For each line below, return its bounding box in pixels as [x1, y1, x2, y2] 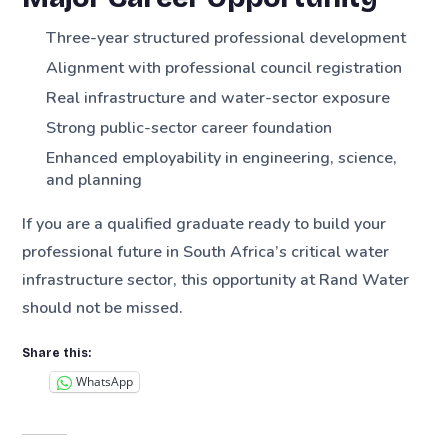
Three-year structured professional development [46, 26, 407, 49]
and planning [46, 168, 143, 191]
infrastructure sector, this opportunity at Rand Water [22, 268, 410, 291]
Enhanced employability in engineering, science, [46, 146, 398, 169]
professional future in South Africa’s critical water [22, 240, 390, 263]
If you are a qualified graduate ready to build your [22, 212, 387, 235]
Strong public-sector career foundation [46, 116, 333, 139]
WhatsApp [76, 373, 134, 391]
